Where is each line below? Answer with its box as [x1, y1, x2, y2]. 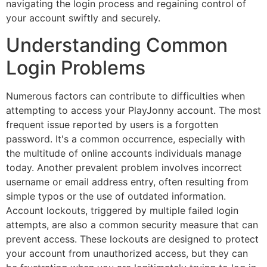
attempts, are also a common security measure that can [6, 218, 258, 231]
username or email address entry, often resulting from [6, 175, 249, 188]
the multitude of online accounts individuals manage [6, 147, 241, 159]
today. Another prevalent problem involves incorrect [6, 161, 242, 173]
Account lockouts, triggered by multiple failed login [6, 204, 238, 216]
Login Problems [6, 55, 145, 79]
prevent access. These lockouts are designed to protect [6, 232, 259, 245]
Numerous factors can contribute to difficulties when [6, 89, 245, 102]
